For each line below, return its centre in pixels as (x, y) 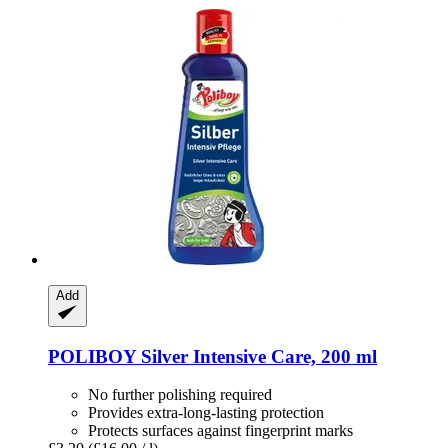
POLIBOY (92, 356)
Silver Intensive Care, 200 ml (256, 356)
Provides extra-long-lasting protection (206, 413)
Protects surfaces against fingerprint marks (220, 431)
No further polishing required (180, 395)
